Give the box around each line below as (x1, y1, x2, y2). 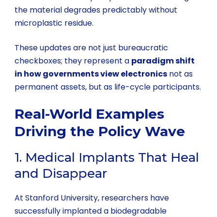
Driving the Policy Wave (15, 123, 185, 139)
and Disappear (15, 165, 107, 181)
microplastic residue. (15, 17, 93, 29)
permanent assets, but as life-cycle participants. (15, 81, 201, 93)
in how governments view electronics (15, 68, 167, 79)
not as (167, 68, 193, 79)
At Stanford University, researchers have (15, 192, 169, 203)
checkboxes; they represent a (15, 55, 131, 66)
